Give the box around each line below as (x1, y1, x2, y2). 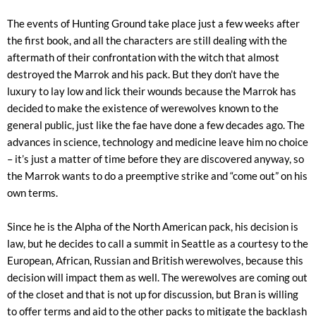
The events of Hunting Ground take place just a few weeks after (7, 17, 300, 30)
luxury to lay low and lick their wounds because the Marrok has (7, 85, 296, 97)
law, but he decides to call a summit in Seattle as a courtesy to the (7, 237, 308, 250)
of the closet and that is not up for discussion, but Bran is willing (7, 288, 298, 300)
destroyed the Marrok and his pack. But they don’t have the (7, 68, 279, 80)
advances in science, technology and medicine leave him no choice (7, 135, 308, 148)
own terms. (7, 186, 58, 199)
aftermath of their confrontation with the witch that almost (7, 51, 279, 63)
